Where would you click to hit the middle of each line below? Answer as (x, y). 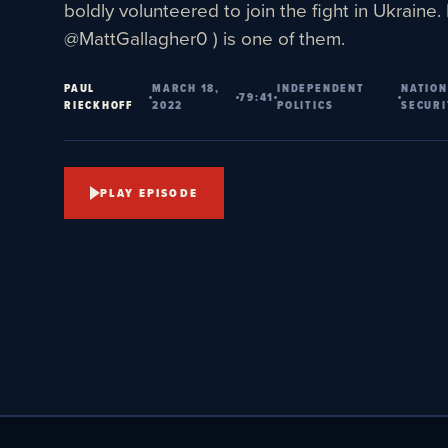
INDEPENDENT (321, 88)
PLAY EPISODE (149, 193)
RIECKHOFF (98, 105)
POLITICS (305, 105)
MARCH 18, (186, 88)
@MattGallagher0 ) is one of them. (204, 37)
